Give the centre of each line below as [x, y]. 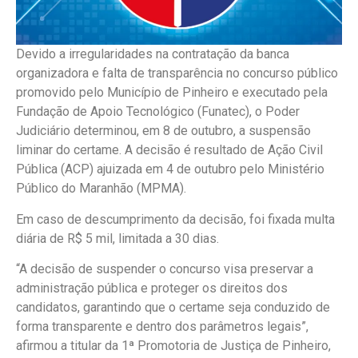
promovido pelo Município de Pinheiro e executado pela [172, 93]
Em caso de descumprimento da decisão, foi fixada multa [175, 219]
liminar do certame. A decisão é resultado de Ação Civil [169, 150]
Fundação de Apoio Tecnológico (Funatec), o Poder [158, 112]
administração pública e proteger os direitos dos [152, 288]
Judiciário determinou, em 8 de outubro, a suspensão [163, 131]
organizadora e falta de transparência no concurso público [177, 74]
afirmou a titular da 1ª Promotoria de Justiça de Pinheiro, [173, 345]
